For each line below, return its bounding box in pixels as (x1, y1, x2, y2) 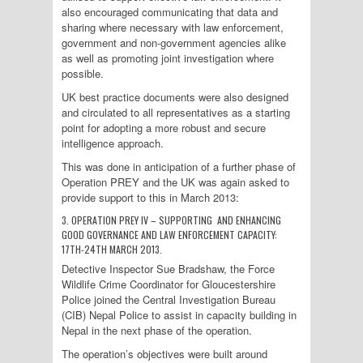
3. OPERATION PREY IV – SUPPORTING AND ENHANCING (62, 213, 281, 227)
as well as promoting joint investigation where (62, 50, 274, 66)
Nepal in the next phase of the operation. (62, 322, 252, 338)
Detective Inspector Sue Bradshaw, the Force (62, 261, 275, 276)
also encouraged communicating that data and (62, 4, 278, 19)
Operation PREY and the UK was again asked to (62, 174, 289, 190)
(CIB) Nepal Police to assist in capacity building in (62, 307, 297, 322)
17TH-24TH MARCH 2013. (62, 242, 162, 256)
